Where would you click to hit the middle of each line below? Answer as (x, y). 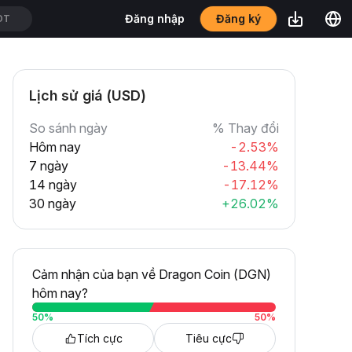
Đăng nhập (155, 18)
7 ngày (49, 166)
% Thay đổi (246, 128)
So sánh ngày (68, 128)
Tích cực (99, 338)
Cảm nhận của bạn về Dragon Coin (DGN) (152, 274)
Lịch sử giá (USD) (88, 95)
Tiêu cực (209, 338)
